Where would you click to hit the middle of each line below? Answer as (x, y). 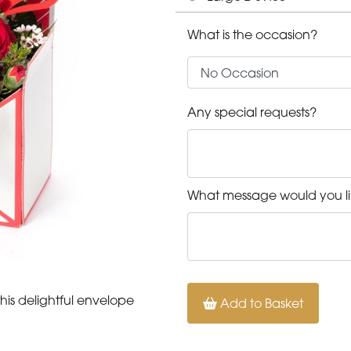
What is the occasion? (252, 35)
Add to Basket (260, 304)
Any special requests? (252, 112)
